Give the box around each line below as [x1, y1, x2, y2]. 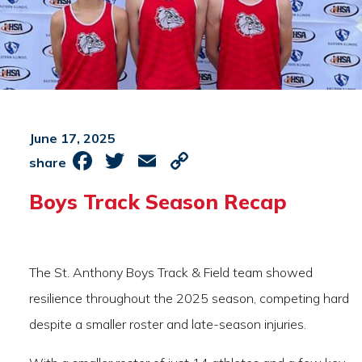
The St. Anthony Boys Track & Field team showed [29, 263, 313, 280]
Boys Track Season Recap [29, 188, 287, 214]
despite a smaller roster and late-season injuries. [29, 315, 306, 332]
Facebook [95, 144, 210, 177]
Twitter [128, 144, 217, 177]
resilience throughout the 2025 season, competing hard [29, 289, 349, 306]
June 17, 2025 [29, 129, 116, 146]
